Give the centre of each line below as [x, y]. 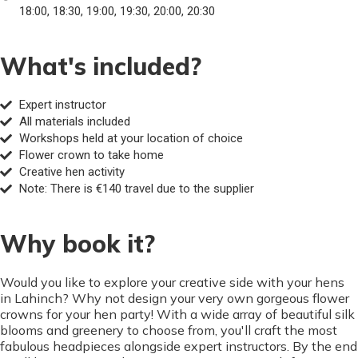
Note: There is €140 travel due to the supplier [136, 189]
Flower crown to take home [91, 155]
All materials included [74, 122]
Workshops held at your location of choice [131, 139]
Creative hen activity [72, 172]
